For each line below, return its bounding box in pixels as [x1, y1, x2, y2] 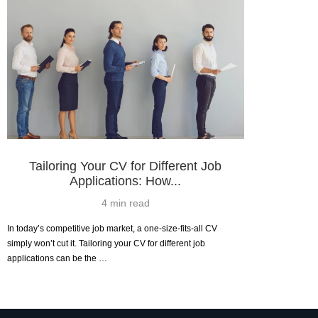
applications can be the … [7, 253, 107, 263]
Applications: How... [70, 173, 182, 188]
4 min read [101, 197, 150, 209]
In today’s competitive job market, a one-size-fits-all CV [7, 223, 217, 234]
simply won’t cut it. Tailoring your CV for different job [7, 238, 205, 248]
